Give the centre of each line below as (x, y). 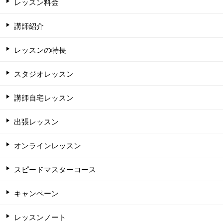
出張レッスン (36, 121)
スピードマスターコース (55, 169)
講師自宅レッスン (44, 97)
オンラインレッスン (48, 145)
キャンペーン (36, 193)
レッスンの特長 (40, 49)
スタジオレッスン (44, 73)
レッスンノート (40, 217)
